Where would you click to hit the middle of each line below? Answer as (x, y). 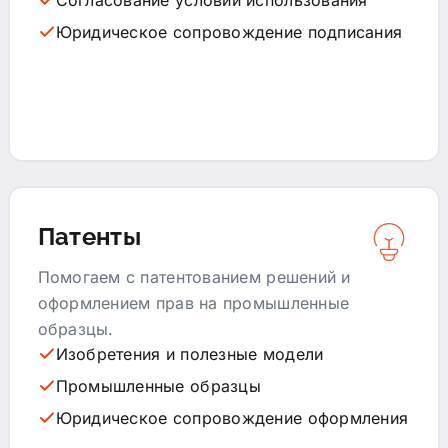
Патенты (89, 236)
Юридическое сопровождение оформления (232, 417)
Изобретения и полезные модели (189, 353)
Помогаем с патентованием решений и (194, 276)
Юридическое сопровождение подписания (229, 31)
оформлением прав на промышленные (193, 302)
